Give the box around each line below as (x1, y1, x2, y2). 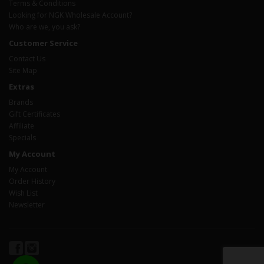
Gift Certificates (9, 108, 60, 119)
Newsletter (9, 199, 45, 210)
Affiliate (9, 120, 34, 131)
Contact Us (9, 53, 45, 64)
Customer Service (9, 37, 78, 48)
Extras (9, 81, 34, 92)
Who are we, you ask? (9, 21, 80, 32)
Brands (9, 97, 33, 107)
